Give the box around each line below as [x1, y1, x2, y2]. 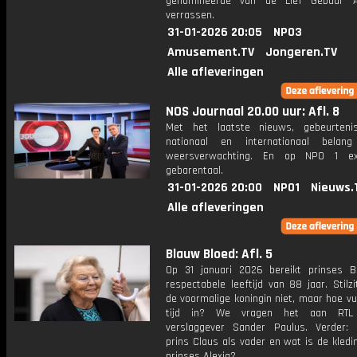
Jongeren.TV [265, 44, 337, 61]
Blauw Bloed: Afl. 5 [166, 245, 273, 263]
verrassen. [166, 8, 214, 22]
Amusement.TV [167, 44, 254, 61]
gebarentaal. [166, 163, 223, 178]
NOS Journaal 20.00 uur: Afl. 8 [166, 103, 339, 120]
